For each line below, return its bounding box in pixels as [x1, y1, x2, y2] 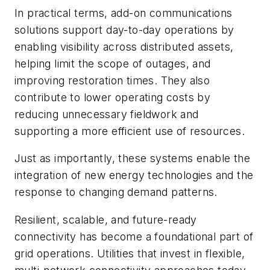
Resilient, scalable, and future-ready [14, 213, 197, 226]
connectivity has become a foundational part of [14, 230, 254, 243]
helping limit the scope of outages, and [14, 57, 211, 70]
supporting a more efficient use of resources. [14, 124, 245, 137]
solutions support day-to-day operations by [14, 23, 234, 36]
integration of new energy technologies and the [14, 169, 254, 182]
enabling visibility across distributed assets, [14, 40, 234, 53]
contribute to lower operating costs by [14, 90, 211, 104]
